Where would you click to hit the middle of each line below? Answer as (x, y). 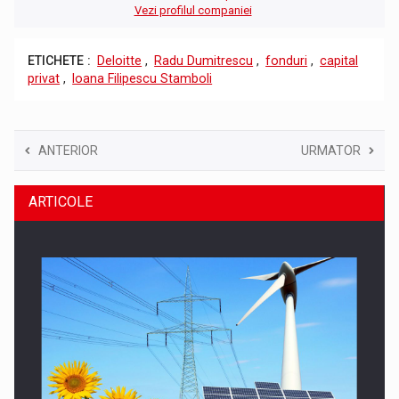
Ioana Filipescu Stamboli (142, 78)
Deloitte (120, 60)
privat (44, 78)
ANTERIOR (69, 150)
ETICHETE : (60, 60)
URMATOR (330, 150)
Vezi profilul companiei (193, 10)
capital (339, 60)
